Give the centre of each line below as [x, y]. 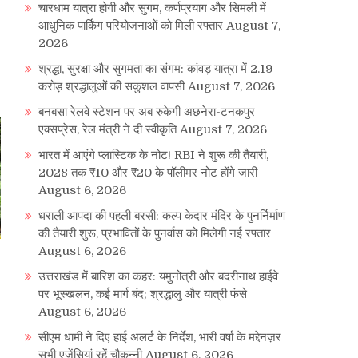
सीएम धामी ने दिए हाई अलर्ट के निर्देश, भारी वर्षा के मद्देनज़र [160, 338]
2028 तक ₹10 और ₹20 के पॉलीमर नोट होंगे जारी [148, 173]
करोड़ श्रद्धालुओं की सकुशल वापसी [111, 87]
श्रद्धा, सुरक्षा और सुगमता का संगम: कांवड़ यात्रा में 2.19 [156, 69]
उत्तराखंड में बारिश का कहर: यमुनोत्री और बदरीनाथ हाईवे [158, 277]
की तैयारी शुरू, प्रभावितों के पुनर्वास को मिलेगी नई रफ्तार [155, 234]
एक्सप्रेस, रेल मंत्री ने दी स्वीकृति [107, 130]
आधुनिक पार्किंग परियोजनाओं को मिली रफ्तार [131, 26]
